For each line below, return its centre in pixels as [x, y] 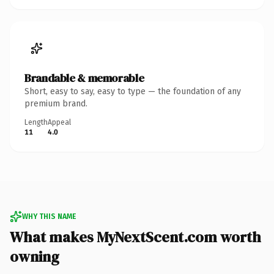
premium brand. [56, 103]
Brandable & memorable [84, 78]
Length [36, 122]
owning [35, 256]
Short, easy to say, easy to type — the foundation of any [133, 91]
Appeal [59, 122]
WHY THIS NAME [49, 216]
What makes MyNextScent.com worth [135, 237]
